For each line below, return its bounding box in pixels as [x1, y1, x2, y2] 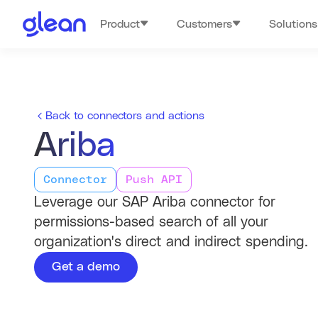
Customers [177, 18, 233, 30]
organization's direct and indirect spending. [34, 235, 308, 249]
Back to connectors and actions [45, 110, 204, 121]
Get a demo [52, 261, 120, 273]
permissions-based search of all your [34, 215, 268, 229]
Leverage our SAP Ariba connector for [34, 195, 275, 209]
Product [100, 18, 141, 30]
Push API [126, 174, 182, 185]
